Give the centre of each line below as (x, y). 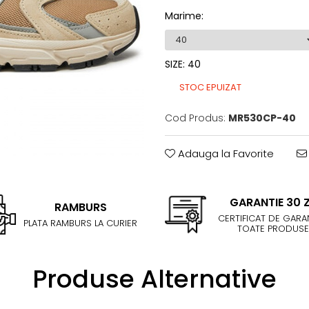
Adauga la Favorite (225, 153)
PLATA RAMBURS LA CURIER (80, 223)
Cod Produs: (195, 118)
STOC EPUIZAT (209, 87)
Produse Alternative (154, 279)
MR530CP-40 (262, 118)
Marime (183, 16)
